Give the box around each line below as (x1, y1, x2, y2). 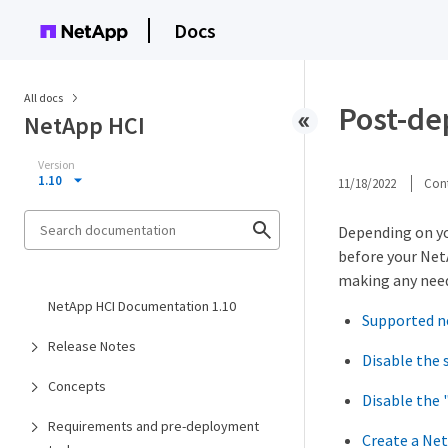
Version (38, 157, 75, 172)
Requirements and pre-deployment (48, 417, 259, 435)
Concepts (48, 377, 106, 395)
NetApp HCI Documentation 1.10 (48, 297, 236, 315)
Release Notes (48, 337, 136, 355)
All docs (24, 90, 63, 105)
